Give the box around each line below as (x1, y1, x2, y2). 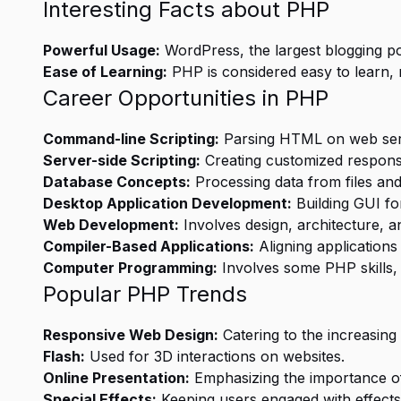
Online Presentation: (43, 369, 190, 387)
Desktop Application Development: (43, 194, 292, 212)
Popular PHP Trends (43, 281, 247, 307)
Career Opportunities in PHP (43, 85, 328, 111)
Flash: (43, 347, 85, 365)
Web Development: (43, 216, 179, 234)
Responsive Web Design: (43, 326, 218, 344)
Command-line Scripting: (43, 130, 219, 148)
